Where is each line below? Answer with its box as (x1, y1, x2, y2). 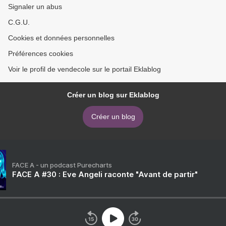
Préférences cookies (8, 49, 73, 58)
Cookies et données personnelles (8, 34, 115, 42)
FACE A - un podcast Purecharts (12, 161, 112, 169)
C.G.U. (8, 18, 30, 26)
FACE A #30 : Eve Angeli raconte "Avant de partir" (12, 169, 198, 179)
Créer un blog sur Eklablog (67, 91, 159, 99)
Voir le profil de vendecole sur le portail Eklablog (8, 65, 161, 73)
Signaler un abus (8, 3, 62, 11)
